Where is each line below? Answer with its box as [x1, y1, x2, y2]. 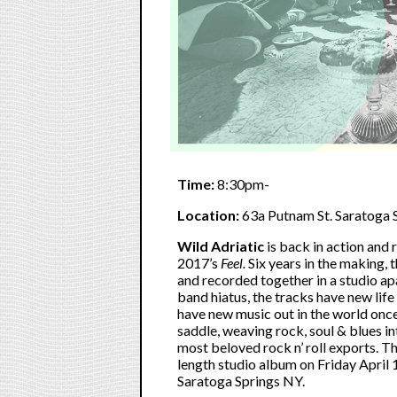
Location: [176, 206, 239, 223]
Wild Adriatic [176, 237, 264, 254]
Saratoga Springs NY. [176, 371, 305, 389]
